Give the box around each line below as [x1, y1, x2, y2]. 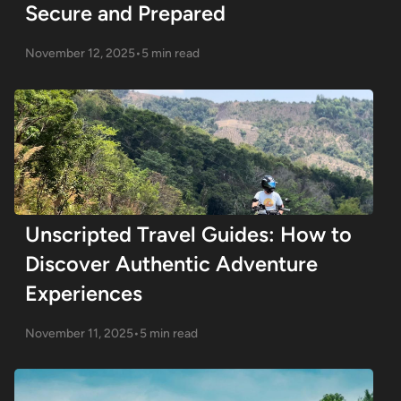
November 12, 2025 [24, 45, 135, 60]
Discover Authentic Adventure [24, 251, 318, 277]
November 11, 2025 [24, 325, 133, 340]
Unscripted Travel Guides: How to [24, 221, 352, 247]
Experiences [24, 280, 142, 306]
